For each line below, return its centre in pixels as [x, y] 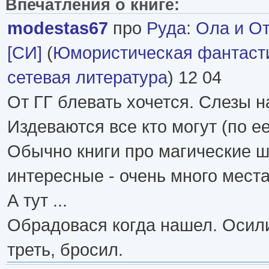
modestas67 [58, 28]
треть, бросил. [65, 249]
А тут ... [37, 200]
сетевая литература [87, 77]
